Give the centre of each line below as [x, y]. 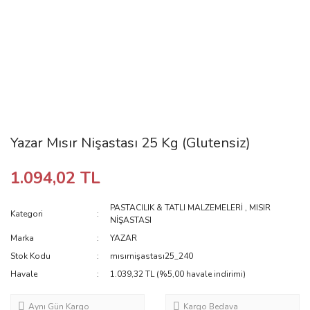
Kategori [27, 214]
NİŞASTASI [131, 220]
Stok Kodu [30, 256]
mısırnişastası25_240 [152, 256]
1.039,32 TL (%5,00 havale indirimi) [178, 274]
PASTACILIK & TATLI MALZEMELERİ [177, 208]
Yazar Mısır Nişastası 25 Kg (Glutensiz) [130, 143]
